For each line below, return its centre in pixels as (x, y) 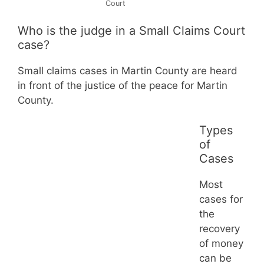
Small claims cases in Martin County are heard (128, 71)
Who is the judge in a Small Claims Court (131, 31)
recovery (220, 228)
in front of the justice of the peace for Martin (123, 86)
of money (221, 243)
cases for (221, 199)
